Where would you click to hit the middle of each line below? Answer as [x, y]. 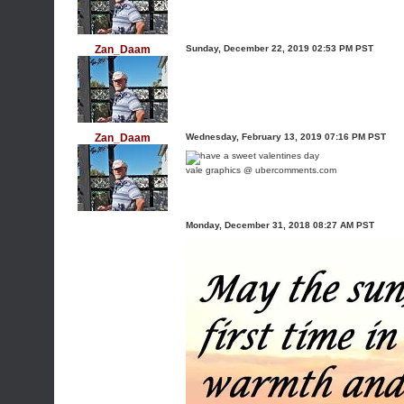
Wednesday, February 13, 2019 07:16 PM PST [286, 137]
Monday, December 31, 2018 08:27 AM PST [280, 225]
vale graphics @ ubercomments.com [261, 170]
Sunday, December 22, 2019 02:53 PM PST [280, 48]
